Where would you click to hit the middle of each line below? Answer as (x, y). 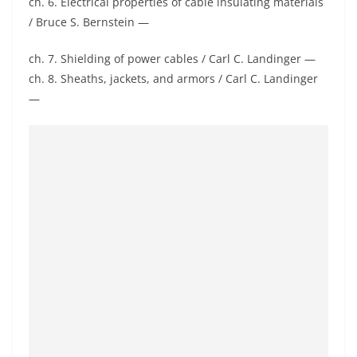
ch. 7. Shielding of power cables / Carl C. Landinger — (172, 59)
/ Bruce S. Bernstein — (89, 22)
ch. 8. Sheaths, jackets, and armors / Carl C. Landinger (173, 78)
